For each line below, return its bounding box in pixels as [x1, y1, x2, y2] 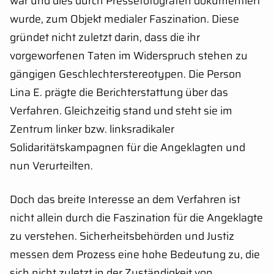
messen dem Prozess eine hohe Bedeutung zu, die [10, 245, 260, 263]
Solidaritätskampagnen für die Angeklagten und [10, 138, 245, 156]
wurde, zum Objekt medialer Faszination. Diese [10, 10, 239, 28]
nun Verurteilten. [10, 157, 93, 174]
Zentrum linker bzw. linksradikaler [10, 120, 174, 138]
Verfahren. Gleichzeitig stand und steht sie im [10, 102, 232, 119]
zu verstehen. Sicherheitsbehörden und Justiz [10, 227, 234, 245]
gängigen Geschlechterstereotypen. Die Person [10, 65, 242, 83]
